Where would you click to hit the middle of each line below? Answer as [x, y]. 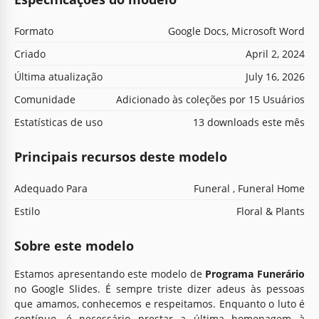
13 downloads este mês [249, 122]
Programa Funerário [255, 273]
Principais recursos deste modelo [121, 156]
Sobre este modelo [74, 245]
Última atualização [58, 76]
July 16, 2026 [275, 76]
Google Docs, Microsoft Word [236, 31]
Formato [34, 31]
